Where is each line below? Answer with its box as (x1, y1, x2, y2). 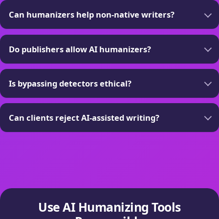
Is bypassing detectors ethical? (8, 77, 131, 89)
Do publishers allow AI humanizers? (8, 43, 151, 55)
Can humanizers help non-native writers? (8, 9, 175, 21)
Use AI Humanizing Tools (38, 198, 181, 216)
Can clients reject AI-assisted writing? (8, 111, 159, 123)
